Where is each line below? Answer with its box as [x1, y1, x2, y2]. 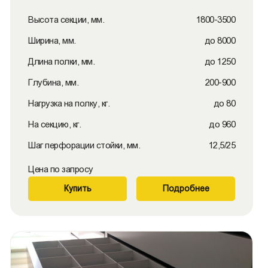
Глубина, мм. [28, 77, 78, 87]
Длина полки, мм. [28, 56, 95, 66]
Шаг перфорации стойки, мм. [28, 140, 140, 150]
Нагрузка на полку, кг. [28, 98, 109, 108]
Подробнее [162, 184, 209, 193]
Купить [63, 184, 92, 193]
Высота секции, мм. [28, 14, 104, 25]
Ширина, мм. [28, 35, 76, 45]
